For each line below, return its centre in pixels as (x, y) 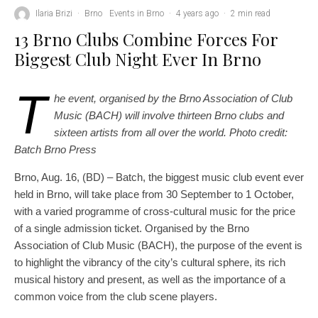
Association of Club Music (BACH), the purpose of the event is (158, 245)
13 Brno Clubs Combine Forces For (146, 39)
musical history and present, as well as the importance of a (150, 279)
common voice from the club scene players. (116, 296)
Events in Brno (137, 14)
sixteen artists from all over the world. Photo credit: (171, 132)
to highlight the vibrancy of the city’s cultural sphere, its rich (150, 262)
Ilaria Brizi (54, 14)
